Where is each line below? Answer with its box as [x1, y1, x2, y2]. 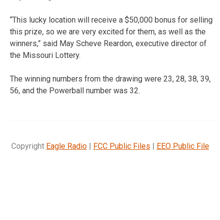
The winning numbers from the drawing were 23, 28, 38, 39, [10, 74, 211, 83]
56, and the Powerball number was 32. [10, 85, 140, 95]
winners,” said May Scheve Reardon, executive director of [10, 38, 207, 48]
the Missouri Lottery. [10, 50, 81, 60]
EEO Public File [156, 141, 209, 151]
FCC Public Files [93, 141, 150, 151]
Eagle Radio [46, 141, 87, 151]
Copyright [11, 141, 46, 151]
